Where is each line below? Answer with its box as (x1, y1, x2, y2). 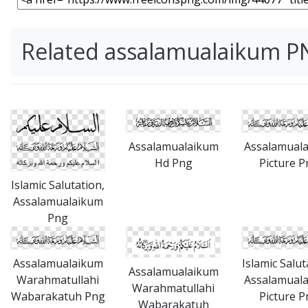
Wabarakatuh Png (10, 289, 105, 305)
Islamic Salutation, (11, 177, 104, 193)
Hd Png (154, 155, 192, 170)
